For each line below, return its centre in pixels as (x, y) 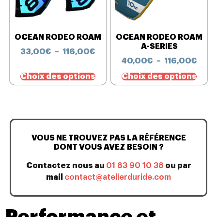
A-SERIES (159, 47)
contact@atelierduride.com (118, 178)
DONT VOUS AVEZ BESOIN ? (108, 147)
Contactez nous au (66, 166)
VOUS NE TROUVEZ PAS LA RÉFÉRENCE (108, 138)
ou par (177, 166)
